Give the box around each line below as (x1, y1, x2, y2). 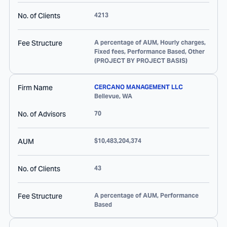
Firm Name (18, 83, 53, 92)
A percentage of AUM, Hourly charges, (94, 39, 206, 46)
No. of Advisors (18, 109, 66, 119)
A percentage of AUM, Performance (94, 192, 199, 199)
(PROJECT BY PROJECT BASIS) (94, 57, 187, 64)
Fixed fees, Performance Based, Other (94, 48, 205, 55)
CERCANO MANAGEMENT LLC (94, 83, 183, 91)
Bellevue (94, 92, 119, 100)
